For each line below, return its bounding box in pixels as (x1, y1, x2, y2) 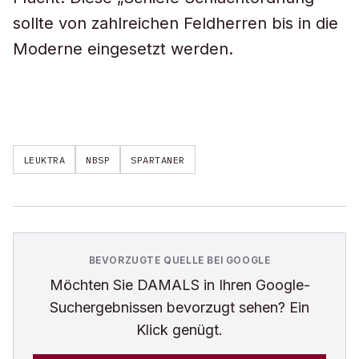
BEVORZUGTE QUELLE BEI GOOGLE (88, 254, 271, 266)
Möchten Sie (49, 276, 137, 293)
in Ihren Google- (199, 276, 310, 293)
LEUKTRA (23, 153, 66, 166)
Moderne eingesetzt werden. (13, 39, 233, 58)
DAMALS (136, 276, 200, 293)
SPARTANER (131, 153, 185, 166)
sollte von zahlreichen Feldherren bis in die (13, 14, 338, 33)
